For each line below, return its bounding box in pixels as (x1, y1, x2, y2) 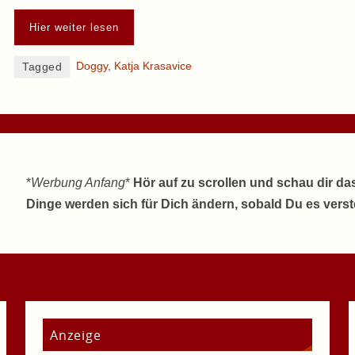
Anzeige (50, 326, 102, 344)
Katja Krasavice (114, 60, 192, 73)
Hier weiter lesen (29, 21, 119, 34)
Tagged (22, 61, 62, 74)
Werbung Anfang (31, 176, 125, 190)
